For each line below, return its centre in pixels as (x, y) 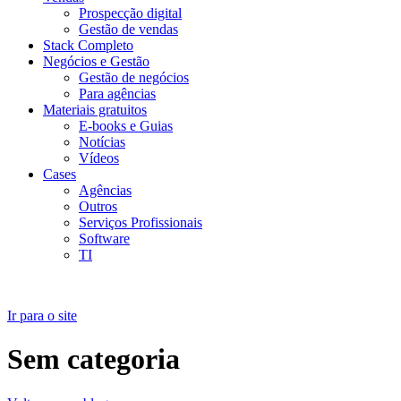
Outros (98, 206)
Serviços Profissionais (141, 222)
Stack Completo (88, 45)
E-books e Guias (126, 126)
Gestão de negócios (134, 77)
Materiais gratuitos (95, 110)
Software (104, 239)
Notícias (102, 142)
